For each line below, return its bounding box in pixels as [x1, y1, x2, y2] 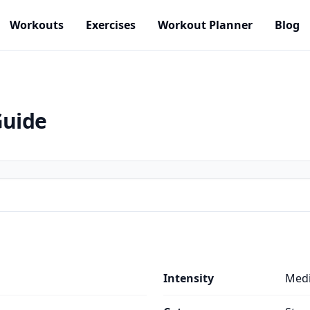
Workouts [10, 17, 64, 33]
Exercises [86, 17, 136, 33]
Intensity [163, 271, 214, 286]
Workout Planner [158, 17, 253, 33]
